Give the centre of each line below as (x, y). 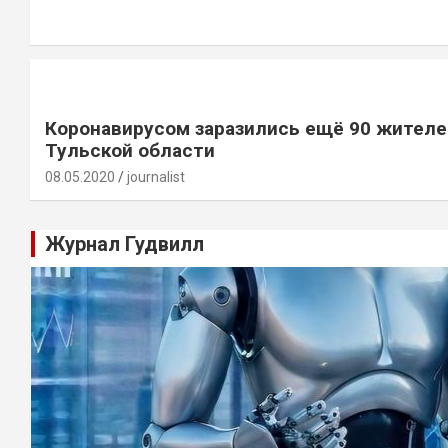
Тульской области (130, 151)
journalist (156, 177)
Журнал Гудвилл (124, 244)
